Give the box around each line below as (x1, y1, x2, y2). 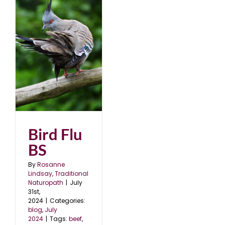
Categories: (50, 196, 85, 205)
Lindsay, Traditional (28, 169, 88, 178)
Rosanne (37, 160, 65, 169)
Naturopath (28, 178, 63, 187)
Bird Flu (28, 124, 82, 144)
